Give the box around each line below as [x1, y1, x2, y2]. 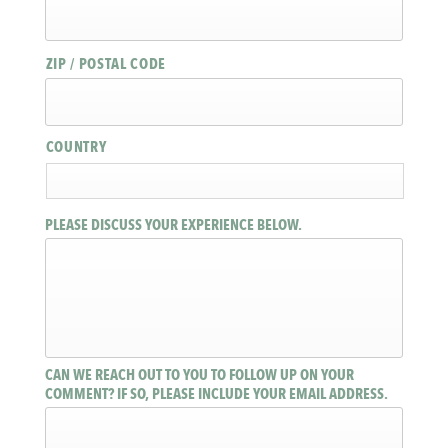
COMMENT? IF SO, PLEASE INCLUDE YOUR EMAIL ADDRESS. [44, 384, 388, 405]
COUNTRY [45, 137, 107, 158]
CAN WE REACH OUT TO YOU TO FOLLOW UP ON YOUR [44, 365, 354, 386]
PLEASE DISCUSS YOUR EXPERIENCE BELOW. [44, 215, 302, 236]
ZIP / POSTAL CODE [45, 54, 167, 75]
